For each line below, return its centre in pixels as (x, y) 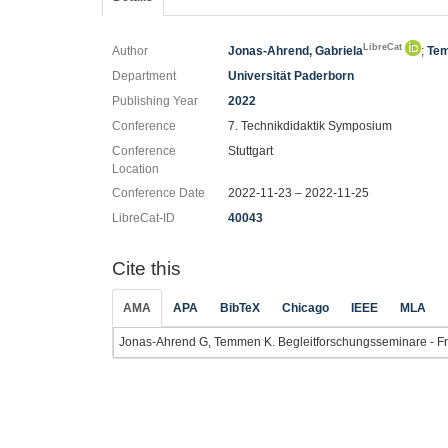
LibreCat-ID (143, 218)
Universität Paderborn (291, 76)
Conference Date (158, 193)
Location (135, 169)
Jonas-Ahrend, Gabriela (296, 51)
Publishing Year (155, 101)
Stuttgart (251, 151)
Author (130, 51)
